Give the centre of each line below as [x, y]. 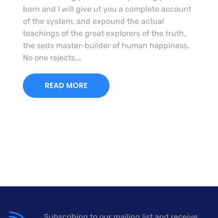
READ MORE [66, 86]
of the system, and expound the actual [93, 21]
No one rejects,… [52, 58]
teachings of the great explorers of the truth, [104, 34]
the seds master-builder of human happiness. [106, 46]
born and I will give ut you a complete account [107, 9]
